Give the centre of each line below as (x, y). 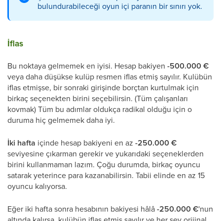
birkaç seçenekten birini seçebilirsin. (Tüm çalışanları (98, 98)
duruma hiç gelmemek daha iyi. (61, 120)
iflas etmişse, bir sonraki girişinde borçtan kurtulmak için (103, 87)
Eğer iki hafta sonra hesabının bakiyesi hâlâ (82, 208)
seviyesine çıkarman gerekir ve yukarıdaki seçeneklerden (106, 153)
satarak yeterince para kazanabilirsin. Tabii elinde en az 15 (106, 175)
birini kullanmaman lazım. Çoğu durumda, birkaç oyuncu (104, 164)
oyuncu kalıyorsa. (37, 186)
